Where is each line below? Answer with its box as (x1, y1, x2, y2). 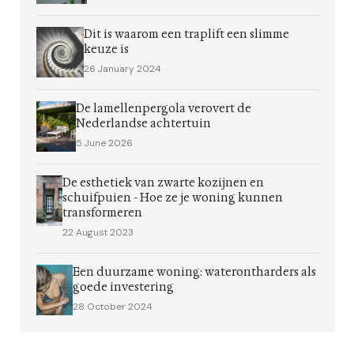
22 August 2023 (62, 226, 134, 239)
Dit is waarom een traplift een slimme (83, 27, 289, 42)
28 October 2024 (72, 300, 153, 313)
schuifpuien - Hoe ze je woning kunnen (62, 190, 283, 205)
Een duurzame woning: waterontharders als (72, 265, 316, 280)
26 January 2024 (83, 62, 161, 75)
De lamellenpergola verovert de (75, 101, 251, 116)
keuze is (83, 42, 129, 57)
